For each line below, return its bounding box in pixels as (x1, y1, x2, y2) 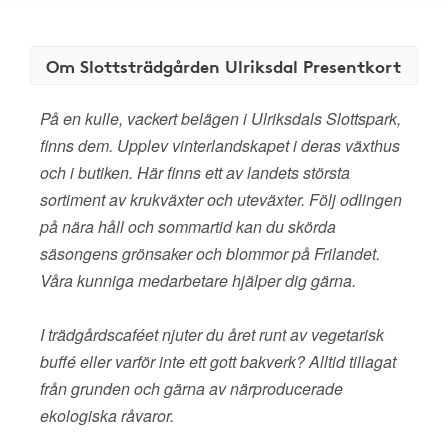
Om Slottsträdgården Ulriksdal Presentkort (46, 53, 401, 78)
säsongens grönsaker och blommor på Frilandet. (40, 242, 380, 265)
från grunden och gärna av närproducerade (40, 377, 343, 400)
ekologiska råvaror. (40, 404, 174, 427)
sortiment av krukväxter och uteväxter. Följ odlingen (40, 188, 402, 211)
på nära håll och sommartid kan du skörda (40, 215, 336, 238)
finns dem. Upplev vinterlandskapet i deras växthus (40, 134, 400, 157)
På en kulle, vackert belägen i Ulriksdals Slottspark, (40, 107, 401, 130)
